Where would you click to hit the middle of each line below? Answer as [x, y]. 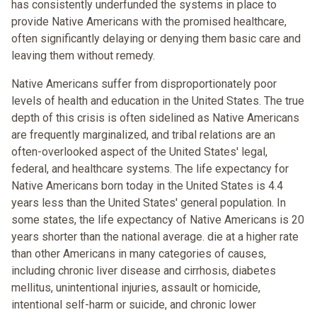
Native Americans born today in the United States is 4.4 [147, 186]
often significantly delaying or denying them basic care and [156, 39]
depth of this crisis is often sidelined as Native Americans [155, 118]
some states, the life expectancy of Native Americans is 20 [158, 220]
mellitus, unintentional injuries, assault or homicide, [136, 288]
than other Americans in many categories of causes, [139, 254]
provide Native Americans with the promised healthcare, [149, 22]
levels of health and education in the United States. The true [158, 101]
